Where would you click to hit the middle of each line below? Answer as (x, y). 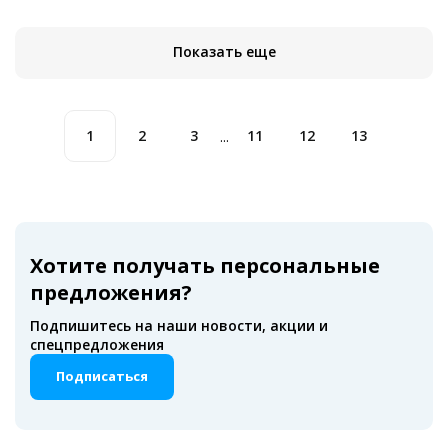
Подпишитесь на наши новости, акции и (179, 326)
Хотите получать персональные (205, 266)
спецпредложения (97, 345)
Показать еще (224, 52)
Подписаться (102, 376)
